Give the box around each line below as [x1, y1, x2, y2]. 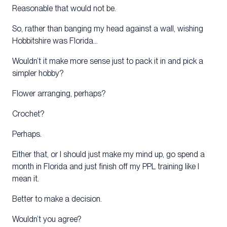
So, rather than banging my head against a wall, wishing [12, 24, 203, 34]
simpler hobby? [12, 68, 63, 79]
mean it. [12, 174, 39, 184]
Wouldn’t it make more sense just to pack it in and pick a [12, 56, 203, 66]
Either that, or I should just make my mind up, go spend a [12, 149, 205, 160]
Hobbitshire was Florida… [12, 36, 98, 46]
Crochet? [12, 109, 44, 119]
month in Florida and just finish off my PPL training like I [12, 162, 199, 172]
